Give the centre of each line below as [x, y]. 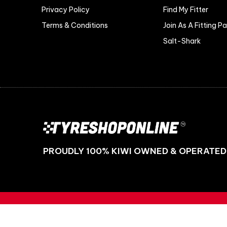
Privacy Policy [66, 9]
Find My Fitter [186, 9]
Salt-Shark [182, 41]
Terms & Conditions [75, 25]
